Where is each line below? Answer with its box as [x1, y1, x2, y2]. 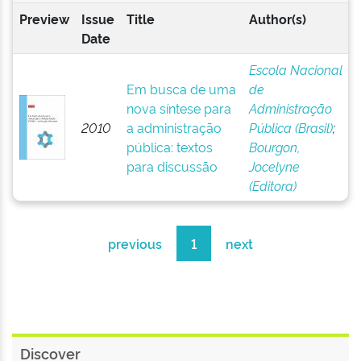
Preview [19, 10, 69, 27]
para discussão [126, 157, 218, 175]
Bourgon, [248, 138, 300, 156]
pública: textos [126, 138, 213, 156]
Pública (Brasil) [248, 118, 333, 136]
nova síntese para [126, 99, 231, 117]
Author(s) [248, 10, 306, 27]
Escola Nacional [248, 60, 342, 78]
